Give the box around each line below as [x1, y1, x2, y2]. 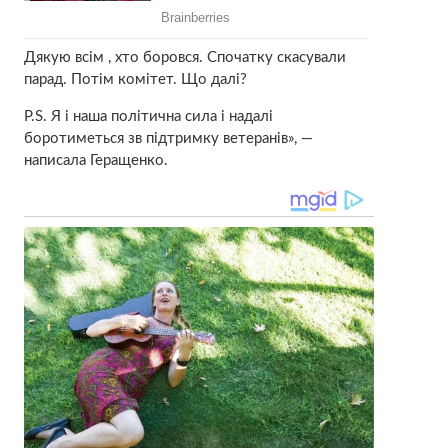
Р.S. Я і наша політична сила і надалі [23, 108, 273, 124]
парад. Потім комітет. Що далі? [23, 71, 247, 87]
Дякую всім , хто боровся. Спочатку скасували [23, 49, 346, 65]
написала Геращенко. [23, 152, 168, 168]
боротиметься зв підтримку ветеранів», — [23, 130, 313, 146]
